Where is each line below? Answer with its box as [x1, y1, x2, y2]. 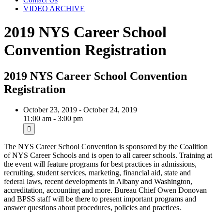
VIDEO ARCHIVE [23, 4, 85, 13]
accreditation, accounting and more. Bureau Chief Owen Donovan [4, 186, 207, 194]
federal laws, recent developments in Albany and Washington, [4, 177, 192, 186]
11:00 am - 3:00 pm [23, 114, 83, 123]
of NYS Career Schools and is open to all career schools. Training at [4, 151, 212, 159]
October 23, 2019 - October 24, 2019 [23, 105, 137, 114]
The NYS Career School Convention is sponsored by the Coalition [4, 142, 208, 151]
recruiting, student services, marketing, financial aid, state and [4, 168, 191, 177]
